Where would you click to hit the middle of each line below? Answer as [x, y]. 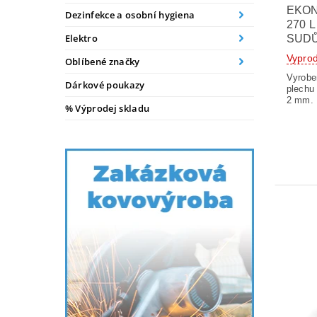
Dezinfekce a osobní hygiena [130, 15]
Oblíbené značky [102, 62]
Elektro [81, 39]
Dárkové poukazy [105, 85]
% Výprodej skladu [107, 109]
